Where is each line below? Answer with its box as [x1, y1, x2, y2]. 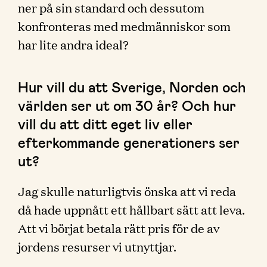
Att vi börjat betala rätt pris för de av [18, 219, 219, 236]
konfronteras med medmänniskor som [18, 17, 231, 34]
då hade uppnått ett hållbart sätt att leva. [18, 201, 245, 218]
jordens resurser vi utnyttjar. [18, 238, 176, 254]
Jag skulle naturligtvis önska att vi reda [18, 182, 236, 199]
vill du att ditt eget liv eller [18, 115, 193, 132]
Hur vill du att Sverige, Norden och [18, 78, 246, 95]
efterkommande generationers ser [18, 133, 240, 151]
